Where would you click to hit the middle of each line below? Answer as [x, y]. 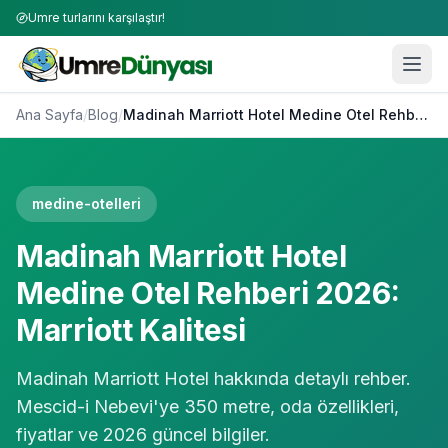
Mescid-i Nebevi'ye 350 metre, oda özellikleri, [207, 406]
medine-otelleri [86, 203]
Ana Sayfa [49, 114]
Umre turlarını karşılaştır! [96, 17]
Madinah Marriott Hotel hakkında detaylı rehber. [213, 378]
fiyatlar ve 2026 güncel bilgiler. [143, 434]
